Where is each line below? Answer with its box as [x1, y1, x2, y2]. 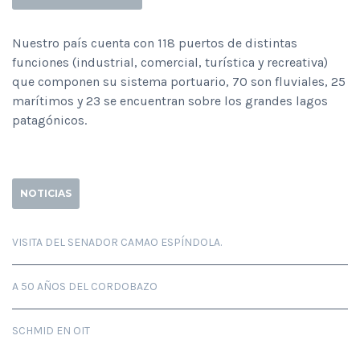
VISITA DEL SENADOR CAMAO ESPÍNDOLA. [12, 235, 222, 249]
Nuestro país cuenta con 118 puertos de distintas [12, 35, 297, 51]
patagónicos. [12, 112, 87, 128]
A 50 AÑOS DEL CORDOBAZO [12, 279, 157, 293]
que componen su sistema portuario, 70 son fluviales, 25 [12, 73, 346, 89]
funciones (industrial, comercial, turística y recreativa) [12, 54, 328, 70]
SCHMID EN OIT [12, 323, 90, 337]
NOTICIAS [20, 186, 72, 199]
